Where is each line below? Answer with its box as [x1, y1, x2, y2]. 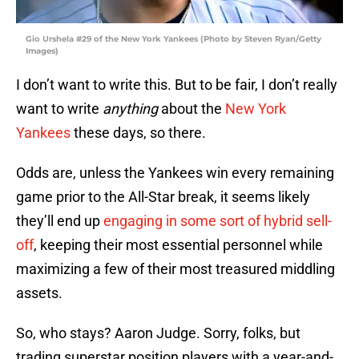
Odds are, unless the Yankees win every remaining [16, 164, 334, 182]
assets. [16, 284, 63, 302]
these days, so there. [71, 124, 206, 142]
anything [103, 100, 161, 118]
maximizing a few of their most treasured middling [16, 260, 335, 278]
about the [161, 100, 225, 118]
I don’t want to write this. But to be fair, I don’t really [16, 76, 337, 94]
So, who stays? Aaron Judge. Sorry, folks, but [16, 325, 301, 342]
